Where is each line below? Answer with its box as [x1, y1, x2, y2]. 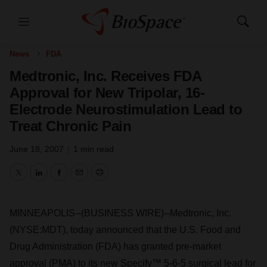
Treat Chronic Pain [10, 118, 131, 134]
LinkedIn [38, 174, 74, 185]
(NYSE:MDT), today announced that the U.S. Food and [10, 225, 241, 235]
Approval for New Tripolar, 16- [10, 85, 204, 101]
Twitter [17, 174, 46, 185]
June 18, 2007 [10, 144, 66, 154]
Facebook [58, 174, 101, 185]
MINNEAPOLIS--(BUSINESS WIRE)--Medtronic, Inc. [10, 208, 231, 218]
